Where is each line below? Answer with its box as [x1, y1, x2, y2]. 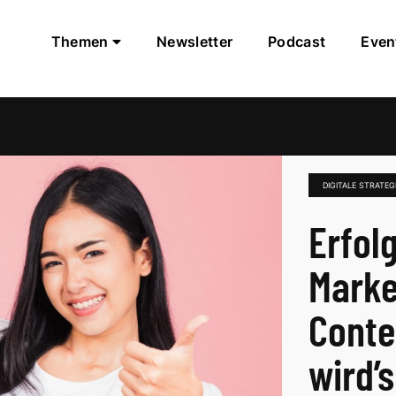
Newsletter [156, 33, 233, 50]
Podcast [268, 33, 326, 50]
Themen [50, 33, 112, 50]
